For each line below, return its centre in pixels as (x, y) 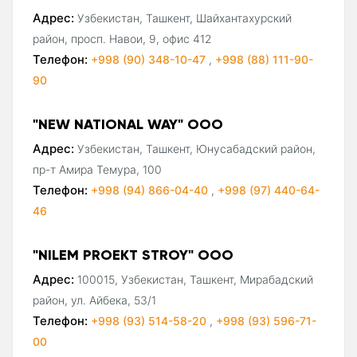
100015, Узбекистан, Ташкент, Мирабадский (195, 279)
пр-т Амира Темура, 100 (97, 169)
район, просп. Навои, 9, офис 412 (122, 38)
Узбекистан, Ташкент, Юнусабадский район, (196, 148)
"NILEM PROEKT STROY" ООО (133, 254)
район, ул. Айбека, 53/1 (94, 300)
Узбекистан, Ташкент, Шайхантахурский (184, 18)
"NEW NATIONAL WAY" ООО (128, 124)
